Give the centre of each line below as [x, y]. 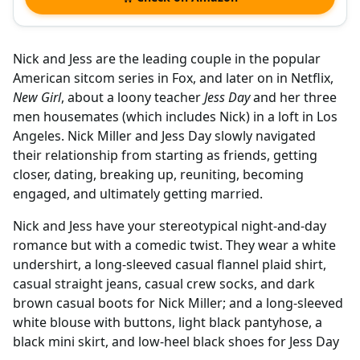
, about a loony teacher [133, 98]
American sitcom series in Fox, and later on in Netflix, [173, 78]
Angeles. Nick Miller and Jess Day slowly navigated [164, 136]
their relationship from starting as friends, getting [165, 155]
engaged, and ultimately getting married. [138, 194]
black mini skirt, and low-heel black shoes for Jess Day [176, 342]
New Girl [37, 98]
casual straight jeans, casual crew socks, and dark [164, 284]
